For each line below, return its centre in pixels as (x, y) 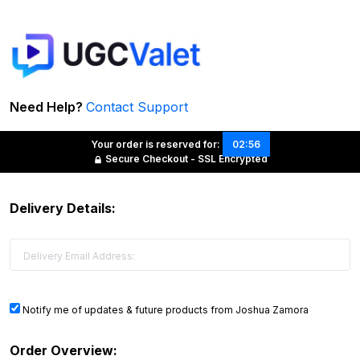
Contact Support (137, 106)
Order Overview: (63, 350)
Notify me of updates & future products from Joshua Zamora (164, 309)
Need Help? (48, 106)
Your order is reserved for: (155, 144)
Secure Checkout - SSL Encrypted (186, 158)
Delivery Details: (63, 208)
